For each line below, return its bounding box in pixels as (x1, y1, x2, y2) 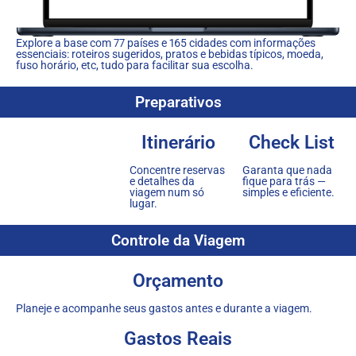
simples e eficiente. (242, 185, 335, 199)
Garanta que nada (242, 163, 333, 176)
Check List (248, 131, 335, 153)
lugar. (129, 196, 157, 210)
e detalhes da (129, 174, 195, 188)
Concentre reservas (129, 163, 225, 176)
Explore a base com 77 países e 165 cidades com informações (16, 36, 315, 49)
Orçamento (133, 269, 223, 292)
